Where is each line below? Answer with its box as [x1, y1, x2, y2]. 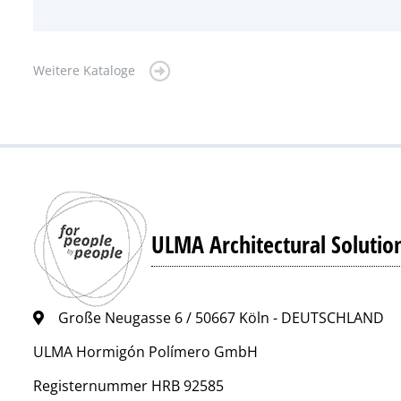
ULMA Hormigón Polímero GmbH [33, 342, 258, 363]
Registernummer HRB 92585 [33, 376, 224, 397]
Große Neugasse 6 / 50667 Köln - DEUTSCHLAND [58, 308, 384, 328]
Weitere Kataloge [33, 62, 135, 80]
